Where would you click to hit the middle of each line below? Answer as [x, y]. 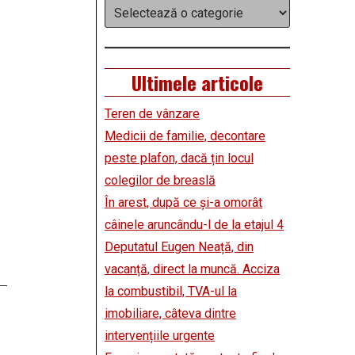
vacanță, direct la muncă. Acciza [192, 269]
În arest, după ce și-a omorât [183, 203]
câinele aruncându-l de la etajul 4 [194, 225]
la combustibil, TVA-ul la [171, 292]
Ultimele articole [197, 83]
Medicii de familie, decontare [185, 136]
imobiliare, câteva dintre [170, 314]
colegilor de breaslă [160, 181]
